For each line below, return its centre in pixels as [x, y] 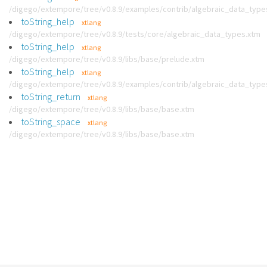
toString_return [51, 97]
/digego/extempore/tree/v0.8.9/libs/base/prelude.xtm [107, 59]
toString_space [51, 122]
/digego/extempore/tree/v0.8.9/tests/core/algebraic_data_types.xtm [135, 34]
